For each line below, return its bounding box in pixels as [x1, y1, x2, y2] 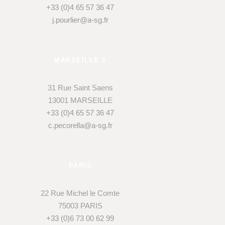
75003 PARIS [58, 201, 102, 210]
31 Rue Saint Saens [47, 83, 113, 92]
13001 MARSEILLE [48, 96, 113, 105]
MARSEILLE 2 [54, 56, 106, 64]
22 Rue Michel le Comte [41, 189, 120, 198]
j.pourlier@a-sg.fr [52, 16, 108, 25]
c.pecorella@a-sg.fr [48, 121, 113, 130]
